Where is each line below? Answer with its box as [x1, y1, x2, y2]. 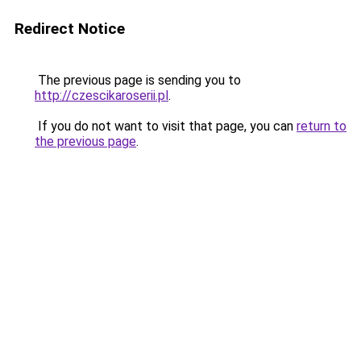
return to [297, 118, 346, 134]
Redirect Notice [15, 19, 125, 38]
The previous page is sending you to [35, 73, 241, 88]
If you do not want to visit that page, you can [35, 118, 297, 134]
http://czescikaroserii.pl [35, 88, 168, 103]
